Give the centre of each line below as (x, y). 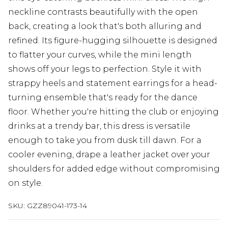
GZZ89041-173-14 (57, 206)
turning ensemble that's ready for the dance (103, 98)
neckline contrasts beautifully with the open (103, 12)
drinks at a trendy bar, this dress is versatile (99, 126)
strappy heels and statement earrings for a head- (113, 83)
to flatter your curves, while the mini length (100, 55)
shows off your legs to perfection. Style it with (105, 69)
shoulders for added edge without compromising (114, 169)
